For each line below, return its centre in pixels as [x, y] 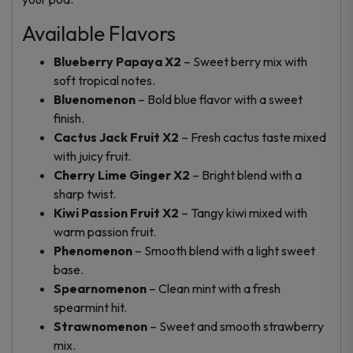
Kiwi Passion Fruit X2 [116, 212]
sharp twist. [85, 193]
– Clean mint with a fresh [214, 288]
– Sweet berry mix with [244, 61]
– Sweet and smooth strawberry [236, 326]
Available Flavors [99, 33]
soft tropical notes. [104, 80]
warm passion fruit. [105, 231]
